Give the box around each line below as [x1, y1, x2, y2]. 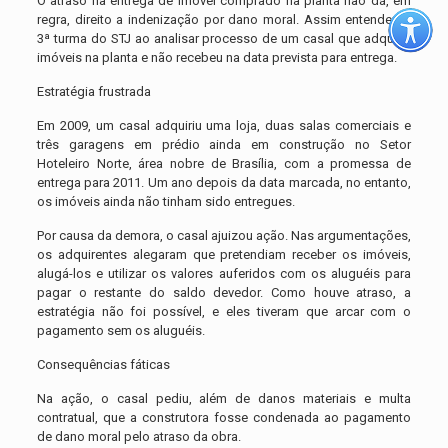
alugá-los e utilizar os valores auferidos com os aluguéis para [36, 266, 412, 281]
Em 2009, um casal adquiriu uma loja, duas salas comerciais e [36, 118, 412, 133]
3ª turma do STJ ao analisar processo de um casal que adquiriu [36, 31, 412, 46]
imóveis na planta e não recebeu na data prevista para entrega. [36, 50, 397, 65]
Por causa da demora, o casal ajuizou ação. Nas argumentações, [36, 228, 412, 243]
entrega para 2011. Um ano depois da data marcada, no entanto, [36, 175, 412, 190]
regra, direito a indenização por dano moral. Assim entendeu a [36, 12, 412, 27]
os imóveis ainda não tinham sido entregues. [36, 194, 295, 209]
